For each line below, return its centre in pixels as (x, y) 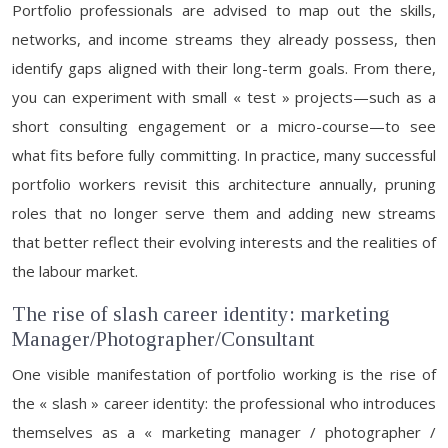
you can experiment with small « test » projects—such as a (224, 97)
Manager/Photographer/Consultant (163, 339)
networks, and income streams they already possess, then (224, 39)
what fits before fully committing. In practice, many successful (224, 155)
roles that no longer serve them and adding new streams (224, 213)
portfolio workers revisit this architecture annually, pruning (224, 184)
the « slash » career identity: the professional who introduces (224, 403)
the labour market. (75, 271)
